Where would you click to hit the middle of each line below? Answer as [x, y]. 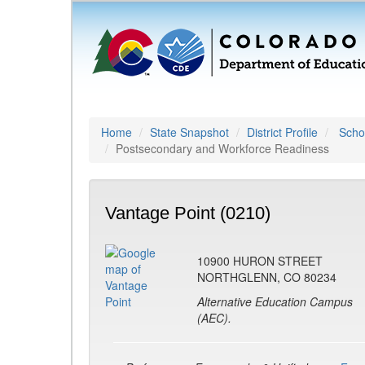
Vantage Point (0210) [188, 213]
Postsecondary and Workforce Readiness [222, 148]
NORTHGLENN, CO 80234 [267, 277]
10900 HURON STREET [260, 261]
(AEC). [214, 318]
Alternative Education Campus [275, 301]
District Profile [282, 132]
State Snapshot [189, 132]
